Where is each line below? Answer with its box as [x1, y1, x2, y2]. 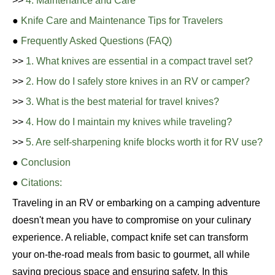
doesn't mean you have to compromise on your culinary [12, 215, 251, 225]
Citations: [21, 177, 62, 188]
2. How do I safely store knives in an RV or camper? [26, 76, 250, 87]
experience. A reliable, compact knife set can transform [12, 232, 248, 242]
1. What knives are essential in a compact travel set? [26, 56, 253, 66]
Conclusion [21, 157, 71, 168]
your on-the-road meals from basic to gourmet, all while [12, 249, 250, 260]
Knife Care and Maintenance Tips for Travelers [21, 15, 223, 26]
